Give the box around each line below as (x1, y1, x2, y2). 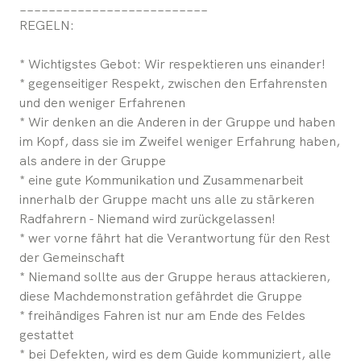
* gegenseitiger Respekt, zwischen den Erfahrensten (19, 74, 327, 92)
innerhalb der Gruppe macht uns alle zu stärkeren (19, 190, 314, 208)
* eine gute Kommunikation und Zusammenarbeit (19, 171, 304, 189)
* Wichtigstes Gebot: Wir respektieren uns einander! (19, 55, 326, 73)
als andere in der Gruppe (19, 151, 166, 169)
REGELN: (19, 16, 74, 34)
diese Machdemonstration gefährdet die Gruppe (19, 287, 302, 305)
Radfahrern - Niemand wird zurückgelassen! (19, 210, 276, 227)
